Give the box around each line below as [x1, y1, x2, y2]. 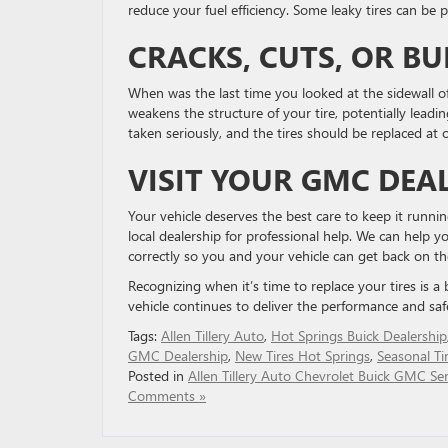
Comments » [128, 386, 206, 406]
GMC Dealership [128, 346, 228, 366]
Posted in [128, 366, 188, 386]
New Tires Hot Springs [235, 346, 370, 366]
